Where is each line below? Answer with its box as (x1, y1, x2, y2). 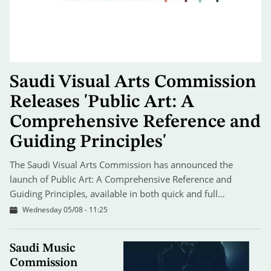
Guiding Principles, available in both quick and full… (10, 188, 225, 200)
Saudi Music (10, 243, 76, 255)
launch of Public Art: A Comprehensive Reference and (10, 173, 232, 186)
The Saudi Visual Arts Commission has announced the (10, 158, 233, 171)
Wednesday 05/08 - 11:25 (22, 204, 108, 215)
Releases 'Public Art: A (10, 93, 194, 112)
